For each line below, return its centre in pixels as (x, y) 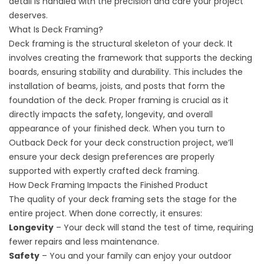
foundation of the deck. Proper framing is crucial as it (119, 100)
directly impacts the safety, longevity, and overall (111, 115)
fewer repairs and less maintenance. (84, 242)
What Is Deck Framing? (56, 30)
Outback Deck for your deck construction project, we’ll (121, 143)
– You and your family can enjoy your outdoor (136, 256)
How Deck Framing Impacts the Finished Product (108, 185)
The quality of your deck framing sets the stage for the (123, 199)
